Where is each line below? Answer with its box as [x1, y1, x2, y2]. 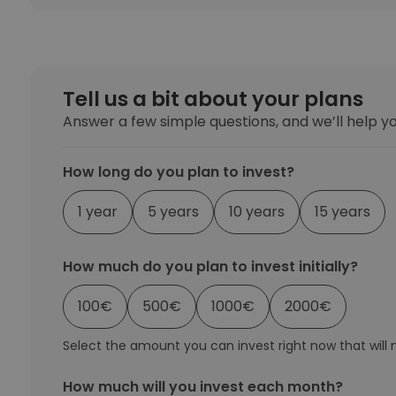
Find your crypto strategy [161, 28, 295, 43]
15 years [314, 202, 370, 223]
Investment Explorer [161, 11, 289, 29]
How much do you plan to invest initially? [62, 255, 358, 277]
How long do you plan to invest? [62, 161, 294, 182]
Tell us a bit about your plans [62, 84, 363, 113]
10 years [228, 202, 285, 223]
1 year [77, 202, 118, 223]
